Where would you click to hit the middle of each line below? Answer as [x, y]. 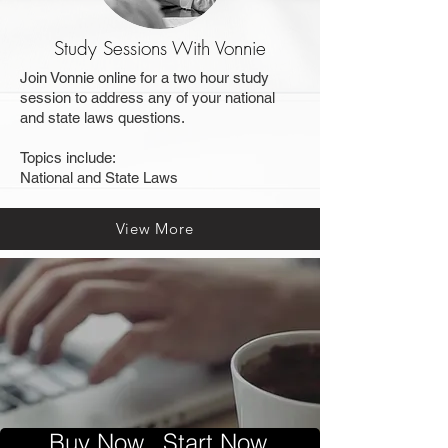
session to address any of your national [147, 97]
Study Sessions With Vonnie [160, 47]
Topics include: [70, 157]
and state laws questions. [104, 117]
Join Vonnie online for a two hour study [144, 77]
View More [154, 229]
